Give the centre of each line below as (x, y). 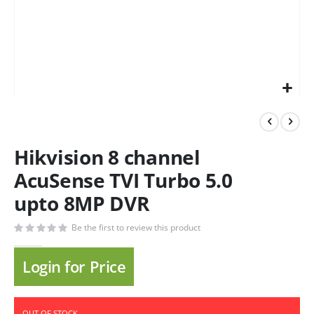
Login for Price (74, 267)
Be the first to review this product (136, 227)
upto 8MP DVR (82, 204)
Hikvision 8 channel (107, 157)
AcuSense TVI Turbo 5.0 (123, 180)
